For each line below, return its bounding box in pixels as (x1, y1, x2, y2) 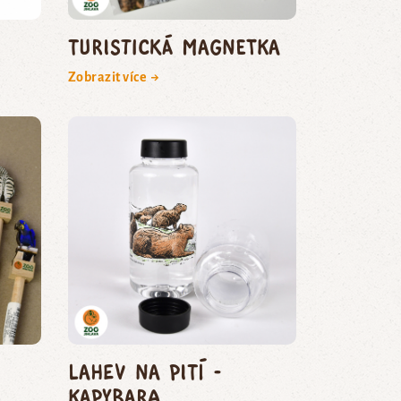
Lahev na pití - (67, 357, 222, 384)
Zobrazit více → (67, 69, 160, 84)
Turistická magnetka (67, 32, 280, 59)
